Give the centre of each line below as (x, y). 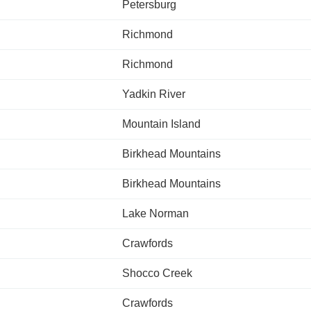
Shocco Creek (157, 273)
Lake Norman (155, 213)
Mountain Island (161, 124)
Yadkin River (154, 94)
